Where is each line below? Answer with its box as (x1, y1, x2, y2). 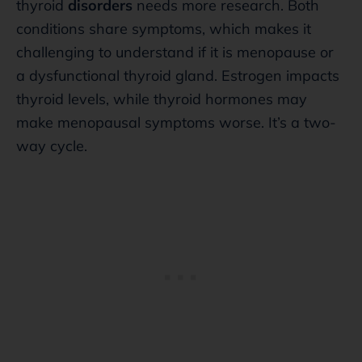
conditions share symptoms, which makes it (16, 19, 311, 38)
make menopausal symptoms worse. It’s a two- (16, 112, 336, 132)
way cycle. (16, 136, 91, 155)
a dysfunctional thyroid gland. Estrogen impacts (16, 65, 339, 85)
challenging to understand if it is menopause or (16, 42, 334, 61)
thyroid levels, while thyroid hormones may (16, 89, 307, 108)
